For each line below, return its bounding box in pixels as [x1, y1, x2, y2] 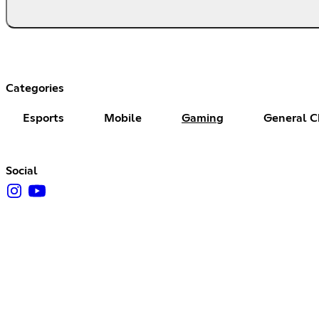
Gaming [182, 112, 224, 124]
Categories [6, 82, 64, 94]
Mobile [104, 112, 142, 124]
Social [6, 164, 38, 177]
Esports [23, 112, 64, 124]
